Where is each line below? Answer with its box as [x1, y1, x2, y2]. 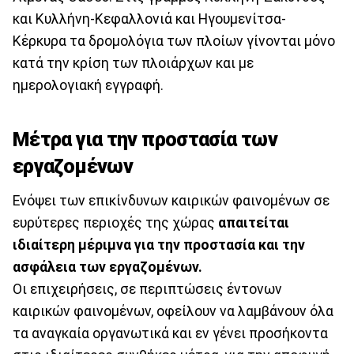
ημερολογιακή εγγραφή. [13, 77, 164, 93]
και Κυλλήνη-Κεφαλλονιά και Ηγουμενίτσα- [13, 10, 286, 27]
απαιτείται [215, 215, 289, 232]
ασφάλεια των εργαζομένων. [13, 259, 202, 276]
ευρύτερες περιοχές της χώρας [13, 215, 215, 232]
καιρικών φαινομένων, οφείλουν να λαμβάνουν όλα [13, 303, 333, 320]
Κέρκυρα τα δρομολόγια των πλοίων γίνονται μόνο [13, 32, 335, 49]
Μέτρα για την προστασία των [13, 127, 278, 151]
